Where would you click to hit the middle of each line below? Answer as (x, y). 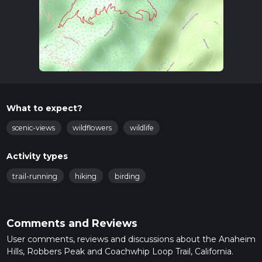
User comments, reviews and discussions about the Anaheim (131, 239)
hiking (86, 176)
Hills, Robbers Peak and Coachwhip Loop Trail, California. (120, 251)
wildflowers (92, 128)
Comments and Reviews (72, 223)
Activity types (37, 156)
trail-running (35, 176)
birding (127, 176)
